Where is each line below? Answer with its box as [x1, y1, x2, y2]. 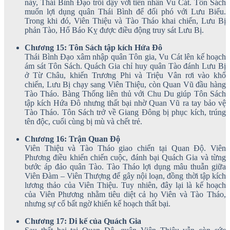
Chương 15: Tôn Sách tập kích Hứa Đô [25, 43, 162, 52]
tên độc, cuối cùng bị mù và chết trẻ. [25, 117, 142, 126]
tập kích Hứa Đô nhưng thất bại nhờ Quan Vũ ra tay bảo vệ [25, 98, 226, 107]
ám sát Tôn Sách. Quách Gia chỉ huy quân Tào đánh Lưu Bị [25, 61, 226, 70]
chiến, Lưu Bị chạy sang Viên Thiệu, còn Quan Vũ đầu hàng [25, 80, 226, 89]
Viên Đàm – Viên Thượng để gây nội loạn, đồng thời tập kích [25, 171, 226, 180]
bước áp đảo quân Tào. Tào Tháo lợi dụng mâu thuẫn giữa [25, 162, 226, 171]
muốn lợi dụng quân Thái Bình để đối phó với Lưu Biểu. [25, 7, 226, 16]
